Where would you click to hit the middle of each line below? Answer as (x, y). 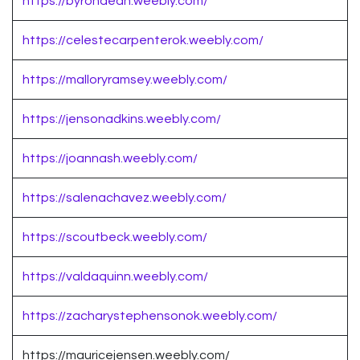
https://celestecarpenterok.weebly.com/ (143, 41)
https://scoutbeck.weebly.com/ (115, 237)
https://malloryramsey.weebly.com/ (125, 80)
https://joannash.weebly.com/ (110, 159)
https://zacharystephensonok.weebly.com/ (150, 316)
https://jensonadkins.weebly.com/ (122, 119)
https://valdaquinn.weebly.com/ (115, 277)
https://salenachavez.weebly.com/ (125, 198)
